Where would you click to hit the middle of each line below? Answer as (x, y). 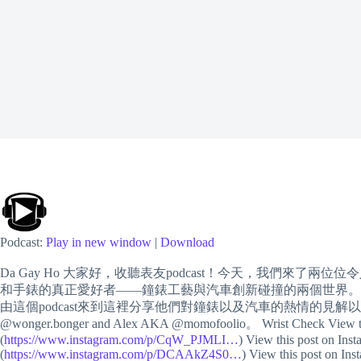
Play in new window (99, 242)
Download (187, 242)
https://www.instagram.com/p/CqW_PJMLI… (121, 340)
